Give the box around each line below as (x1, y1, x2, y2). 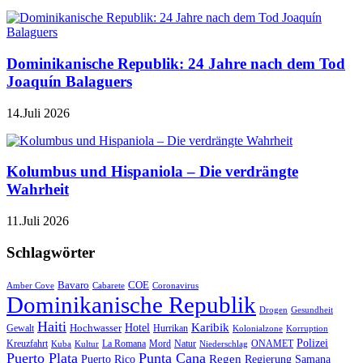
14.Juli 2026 (6, 105, 70, 120)
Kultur (75, 338, 99, 348)
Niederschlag (199, 338, 248, 348)
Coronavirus (152, 280, 199, 290)
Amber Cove (6, 280, 54, 290)
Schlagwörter (6, 243, 95, 261)
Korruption (286, 323, 328, 333)
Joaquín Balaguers (6, 72, 132, 90)
